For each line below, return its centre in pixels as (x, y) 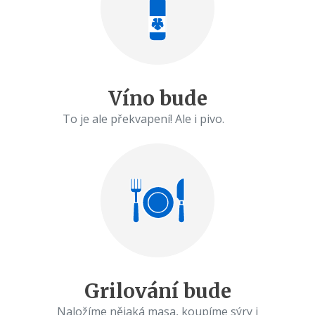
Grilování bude (157, 291)
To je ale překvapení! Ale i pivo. (157, 118)
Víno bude (157, 98)
